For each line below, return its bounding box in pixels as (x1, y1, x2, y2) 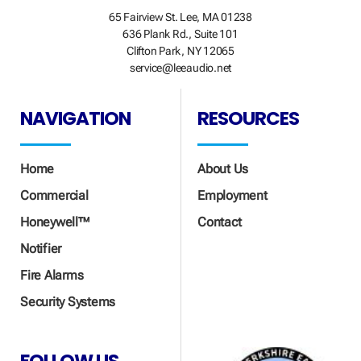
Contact (197, 214, 242, 230)
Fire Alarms (20, 267, 84, 283)
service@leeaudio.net (129, 61, 232, 76)
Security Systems (20, 293, 116, 309)
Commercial (20, 187, 89, 203)
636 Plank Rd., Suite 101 (122, 27, 239, 42)
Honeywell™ (20, 214, 90, 230)
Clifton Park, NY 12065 (127, 44, 234, 59)
